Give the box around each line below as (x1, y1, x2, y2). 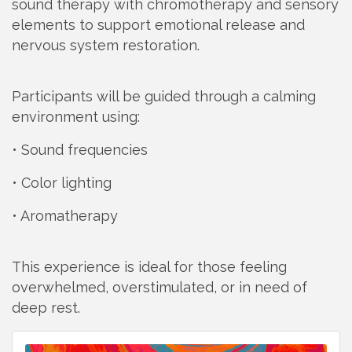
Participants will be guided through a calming (12, 88, 316, 105)
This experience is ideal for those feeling (12, 258, 287, 276)
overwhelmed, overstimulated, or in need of (12, 279, 307, 296)
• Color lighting (12, 174, 112, 192)
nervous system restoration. (12, 37, 200, 54)
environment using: (12, 108, 140, 126)
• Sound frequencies (12, 141, 148, 159)
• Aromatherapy (12, 207, 118, 225)
